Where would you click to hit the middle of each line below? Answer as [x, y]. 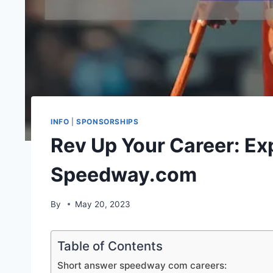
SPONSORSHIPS [108, 122]
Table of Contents [110, 246]
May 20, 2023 [103, 204]
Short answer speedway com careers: [142, 265]
